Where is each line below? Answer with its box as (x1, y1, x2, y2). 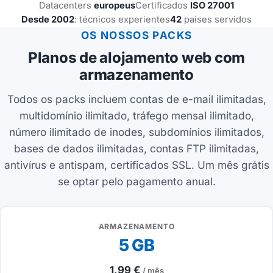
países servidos (182, 14, 252, 26)
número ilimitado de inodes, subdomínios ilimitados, (9, 125, 264, 138)
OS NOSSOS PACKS (80, 29, 193, 42)
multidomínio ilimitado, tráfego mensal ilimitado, (19, 108, 254, 122)
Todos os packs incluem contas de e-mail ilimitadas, (7, 92, 266, 105)
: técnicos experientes (74, 14, 170, 26)
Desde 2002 (21, 14, 74, 26)
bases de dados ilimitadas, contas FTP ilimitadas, (14, 141, 259, 155)
